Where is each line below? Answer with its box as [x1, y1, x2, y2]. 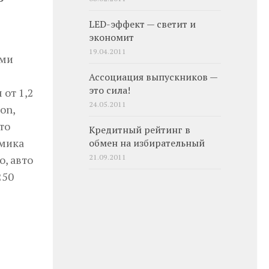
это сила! [89, 84, 130, 97]
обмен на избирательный [89, 137, 205, 150]
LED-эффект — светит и [89, 18, 196, 31]
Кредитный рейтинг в [89, 124, 190, 136]
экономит [89, 31, 134, 44]
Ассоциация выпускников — [89, 71, 217, 83]
